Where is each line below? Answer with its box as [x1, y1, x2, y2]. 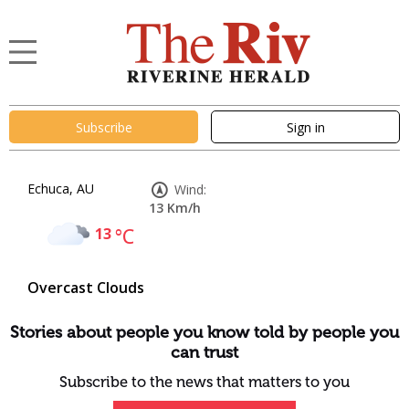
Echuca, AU [27, 180, 94, 197]
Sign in [286, 118, 325, 136]
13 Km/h [149, 199, 201, 216]
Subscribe [75, 118, 132, 136]
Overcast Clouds [27, 278, 144, 298]
